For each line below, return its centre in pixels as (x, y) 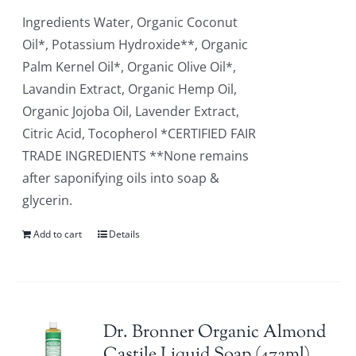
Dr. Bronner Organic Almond (215, 333)
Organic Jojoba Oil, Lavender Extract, (131, 111)
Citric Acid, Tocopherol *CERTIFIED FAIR (139, 133)
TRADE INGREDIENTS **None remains (136, 156)
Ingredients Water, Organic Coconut (130, 22)
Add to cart (58, 234)
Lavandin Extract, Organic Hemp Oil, (130, 89)
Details (125, 234)
